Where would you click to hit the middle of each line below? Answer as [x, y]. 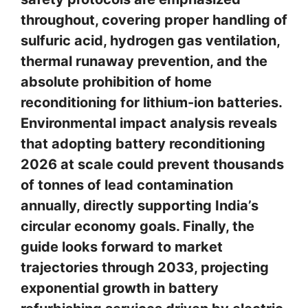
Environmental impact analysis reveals [149, 123]
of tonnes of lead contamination [127, 185]
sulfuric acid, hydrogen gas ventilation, [150, 41]
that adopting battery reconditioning [143, 144]
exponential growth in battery [120, 288]
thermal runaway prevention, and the [144, 62]
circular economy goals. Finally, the [137, 227]
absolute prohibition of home [116, 82]
